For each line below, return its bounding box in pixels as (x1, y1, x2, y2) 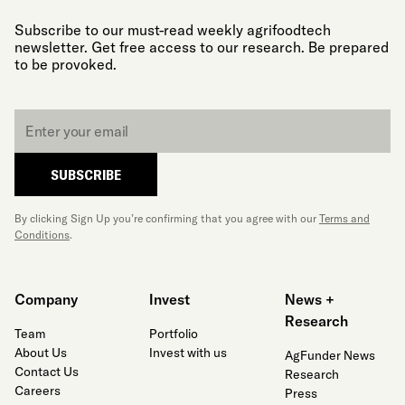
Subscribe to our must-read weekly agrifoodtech (14, 21, 331, 39)
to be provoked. (14, 55, 117, 73)
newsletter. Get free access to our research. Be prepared (14, 38, 389, 56)
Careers (14, 382, 61, 399)
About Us (14, 344, 67, 361)
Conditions (14, 228, 70, 241)
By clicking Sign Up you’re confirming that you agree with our (14, 212, 319, 225)
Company (14, 290, 78, 308)
